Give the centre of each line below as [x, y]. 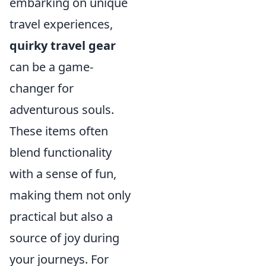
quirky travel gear [63, 45]
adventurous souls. [62, 109]
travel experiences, [61, 24]
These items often [59, 131]
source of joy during [64, 237]
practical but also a [61, 216]
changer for [42, 88]
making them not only [70, 195]
